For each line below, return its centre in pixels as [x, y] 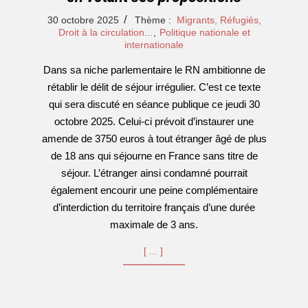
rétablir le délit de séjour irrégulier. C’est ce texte [154, 87]
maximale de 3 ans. [154, 224]
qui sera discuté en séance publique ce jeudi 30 [154, 104]
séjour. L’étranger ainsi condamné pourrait [154, 173]
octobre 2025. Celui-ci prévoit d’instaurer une [154, 121]
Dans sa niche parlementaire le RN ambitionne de [154, 70]
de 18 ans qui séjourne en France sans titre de [154, 156]
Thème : [153, 20]
